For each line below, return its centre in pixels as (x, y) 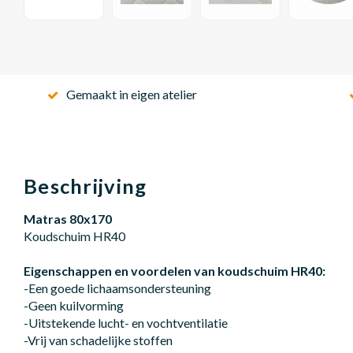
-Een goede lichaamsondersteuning (117, 288)
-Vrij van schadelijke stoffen (98, 340)
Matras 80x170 (68, 218)
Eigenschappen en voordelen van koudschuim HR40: (175, 270)
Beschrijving (85, 186)
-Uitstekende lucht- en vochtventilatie (126, 322)
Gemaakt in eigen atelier (132, 94)
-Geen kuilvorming (74, 305)
